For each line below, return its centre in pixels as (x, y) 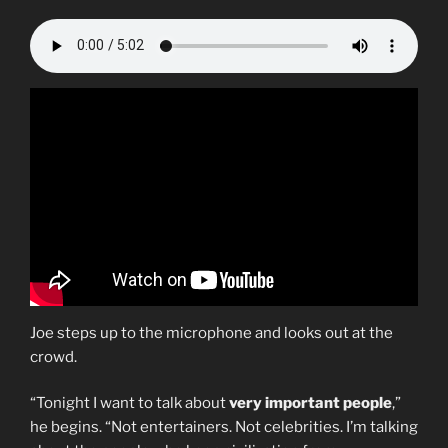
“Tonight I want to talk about (129, 403)
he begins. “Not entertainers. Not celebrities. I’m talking (224, 427)
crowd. (53, 356)
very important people (310, 403)
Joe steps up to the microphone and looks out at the (211, 332)
